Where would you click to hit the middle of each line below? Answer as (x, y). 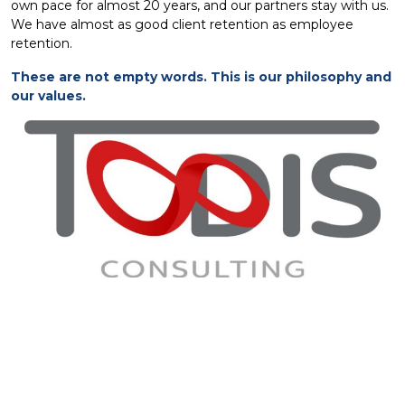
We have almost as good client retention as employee (182, 24)
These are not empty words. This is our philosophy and (201, 77)
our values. (48, 96)
